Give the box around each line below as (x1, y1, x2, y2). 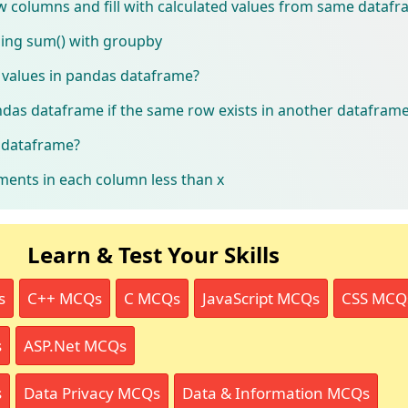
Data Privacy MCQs (23, 382, 160, 403)
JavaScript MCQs (201, 287, 320, 309)
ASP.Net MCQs (23, 334, 127, 356)
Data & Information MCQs (181, 382, 370, 403)
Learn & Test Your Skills (27, 239, 280, 270)
